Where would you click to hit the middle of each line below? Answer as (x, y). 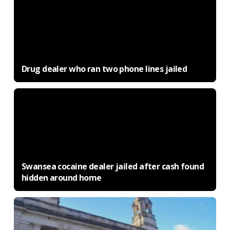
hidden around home (61, 178)
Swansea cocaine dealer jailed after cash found (113, 166)
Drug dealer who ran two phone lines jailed (104, 69)
